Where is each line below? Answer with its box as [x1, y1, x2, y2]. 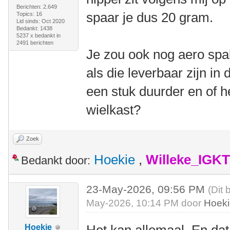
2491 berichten [16, 40, 53, 46]
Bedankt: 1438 [16, 25, 52, 31]
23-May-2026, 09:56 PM [86, 183, 208, 195]
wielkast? [86, 102, 141, 118]
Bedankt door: [21, 154, 90, 167]
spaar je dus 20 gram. [86, 10, 214, 25]
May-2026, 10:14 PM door [86, 198, 204, 208]
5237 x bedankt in [16, 32, 61, 39]
